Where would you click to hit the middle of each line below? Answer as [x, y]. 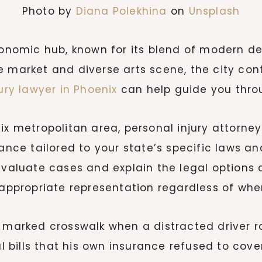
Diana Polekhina [121, 11]
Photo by [49, 11]
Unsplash [214, 11]
